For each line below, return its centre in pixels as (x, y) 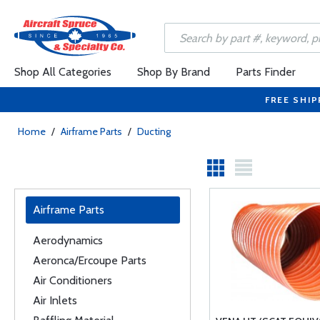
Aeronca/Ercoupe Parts (90, 260)
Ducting (154, 131)
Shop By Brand (174, 72)
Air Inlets (55, 300)
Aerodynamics (68, 240)
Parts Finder (266, 72)
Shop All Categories (63, 72)
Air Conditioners (72, 280)
